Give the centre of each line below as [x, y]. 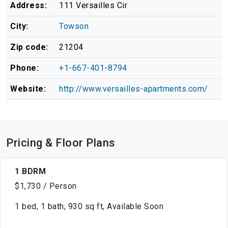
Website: [28, 89]
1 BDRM [30, 172]
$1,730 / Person [46, 186]
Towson [74, 26]
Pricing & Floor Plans [61, 143]
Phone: [24, 68]
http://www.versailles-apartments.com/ [134, 89]
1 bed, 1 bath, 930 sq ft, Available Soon [89, 207]
